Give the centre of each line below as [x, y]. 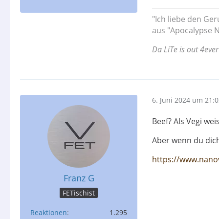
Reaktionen [49, 212]
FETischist [79, 193]
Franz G [79, 178]
